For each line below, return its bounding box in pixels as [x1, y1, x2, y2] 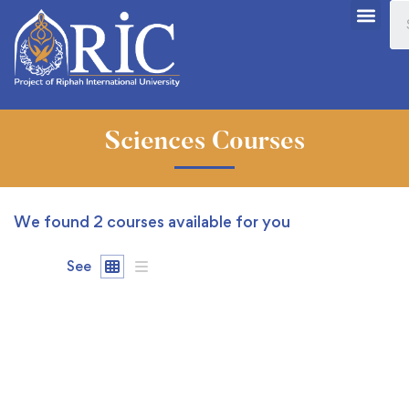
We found [14, 211, 93, 231]
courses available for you [103, 211, 290, 231]
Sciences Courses [104, 130, 305, 156]
